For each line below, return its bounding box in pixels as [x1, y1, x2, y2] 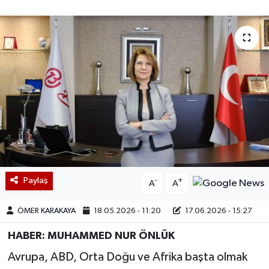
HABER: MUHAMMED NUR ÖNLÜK [7, 231, 175, 242]
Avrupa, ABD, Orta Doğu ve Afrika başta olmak [7, 250, 247, 263]
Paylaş [23, 176, 48, 186]
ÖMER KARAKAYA [17, 207, 76, 216]
